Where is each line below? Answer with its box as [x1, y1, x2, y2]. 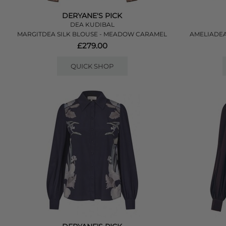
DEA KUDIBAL [70, 21, 115, 28]
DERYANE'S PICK [62, 11, 123, 20]
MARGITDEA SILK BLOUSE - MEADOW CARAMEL [17, 30, 167, 38]
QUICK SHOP [71, 62, 114, 70]
